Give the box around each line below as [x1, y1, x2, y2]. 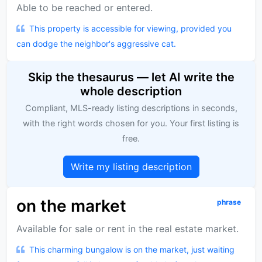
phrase [217, 198, 242, 207]
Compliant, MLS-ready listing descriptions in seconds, [25, 103, 237, 114]
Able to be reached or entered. [16, 2, 153, 14]
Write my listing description [70, 161, 192, 173]
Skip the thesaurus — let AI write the [27, 70, 235, 85]
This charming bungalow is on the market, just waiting [29, 244, 235, 255]
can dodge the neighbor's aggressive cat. [16, 39, 176, 49]
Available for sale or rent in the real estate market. [16, 223, 239, 235]
